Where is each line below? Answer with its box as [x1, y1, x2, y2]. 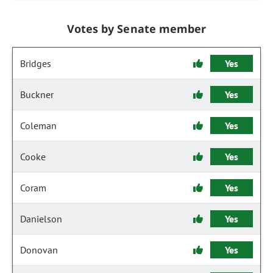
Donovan [20, 244, 58, 256]
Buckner [20, 88, 54, 101]
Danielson [20, 213, 62, 225]
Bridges [20, 57, 51, 69]
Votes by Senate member [67, 21, 206, 36]
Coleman [20, 119, 57, 132]
